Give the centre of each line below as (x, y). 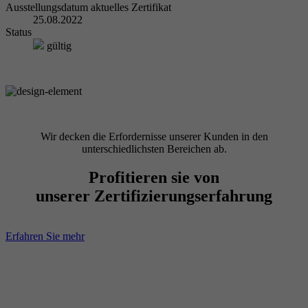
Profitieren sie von (154, 178)
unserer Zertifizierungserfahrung (154, 196)
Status (19, 32)
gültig (58, 45)
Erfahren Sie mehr (45, 236)
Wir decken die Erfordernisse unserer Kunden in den (154, 136)
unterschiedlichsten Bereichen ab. (154, 148)
